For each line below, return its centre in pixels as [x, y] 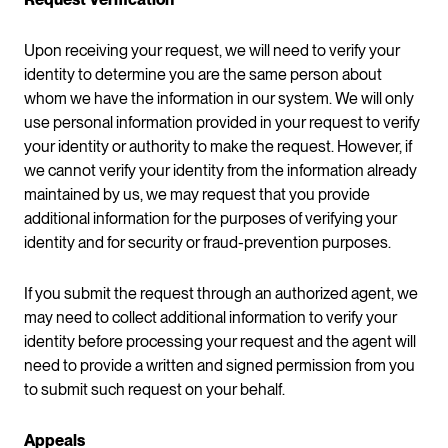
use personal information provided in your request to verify [222, 123]
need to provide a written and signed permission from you [219, 366]
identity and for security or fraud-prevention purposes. [207, 243]
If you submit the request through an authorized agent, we [221, 294]
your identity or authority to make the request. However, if [218, 147]
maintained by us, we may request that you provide [197, 195]
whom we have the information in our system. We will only [219, 99]
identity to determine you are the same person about [203, 75]
